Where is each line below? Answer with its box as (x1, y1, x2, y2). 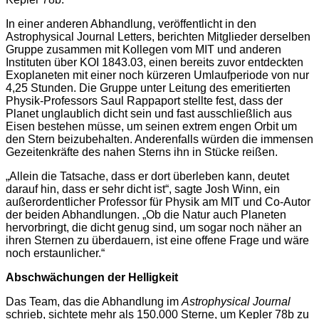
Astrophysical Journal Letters (6, 31, 152, 43)
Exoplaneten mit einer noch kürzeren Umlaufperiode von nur (6, 69, 309, 82)
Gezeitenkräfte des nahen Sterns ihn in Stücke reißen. (6, 146, 278, 159)
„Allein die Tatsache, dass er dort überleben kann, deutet (6, 170, 289, 183)
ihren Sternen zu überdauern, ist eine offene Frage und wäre (6, 234, 309, 247)
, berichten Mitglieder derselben (152, 31, 310, 43)
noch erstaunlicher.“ (6, 247, 105, 260)
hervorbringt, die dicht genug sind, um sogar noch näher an (6, 221, 302, 234)
